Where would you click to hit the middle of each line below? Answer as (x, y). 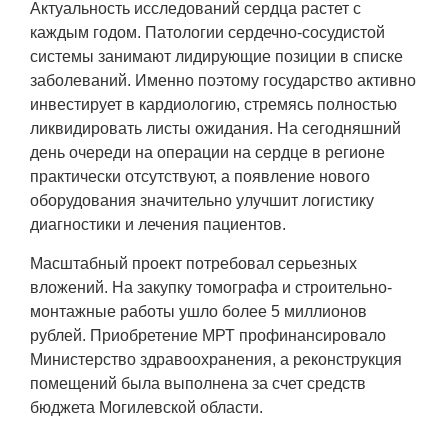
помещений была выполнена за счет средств (198, 384)
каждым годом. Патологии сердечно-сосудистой (207, 33)
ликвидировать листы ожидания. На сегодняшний (215, 129)
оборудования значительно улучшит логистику (202, 201)
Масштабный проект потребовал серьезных (193, 264)
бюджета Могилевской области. (146, 408)
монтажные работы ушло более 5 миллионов (198, 312)
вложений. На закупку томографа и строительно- (211, 288)
